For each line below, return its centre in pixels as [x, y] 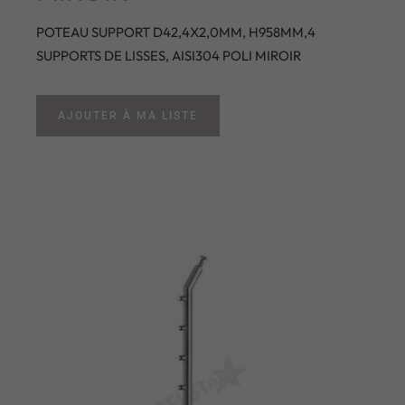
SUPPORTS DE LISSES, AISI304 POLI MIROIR [169, 55]
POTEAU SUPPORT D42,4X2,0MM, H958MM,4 [176, 32]
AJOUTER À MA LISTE [128, 115]
